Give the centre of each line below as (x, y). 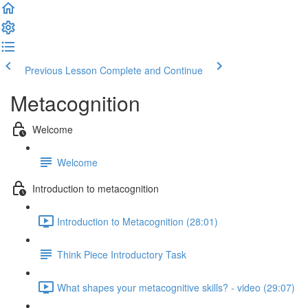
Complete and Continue (151, 70)
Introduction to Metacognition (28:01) (137, 221)
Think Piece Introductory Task (122, 254)
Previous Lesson (61, 70)
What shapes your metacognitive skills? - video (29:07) (176, 287)
